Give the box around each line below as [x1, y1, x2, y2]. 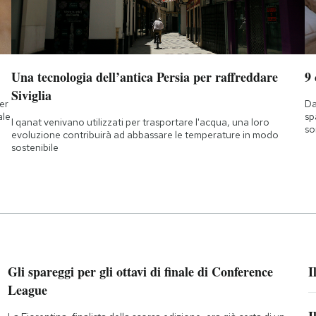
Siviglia [11, 86, 51, 105]
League [7, 281, 47, 300]
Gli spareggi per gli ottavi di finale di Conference [7, 262, 273, 281]
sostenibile [11, 141, 59, 154]
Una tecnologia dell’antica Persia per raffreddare [11, 68, 278, 87]
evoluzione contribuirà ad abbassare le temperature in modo [11, 128, 279, 142]
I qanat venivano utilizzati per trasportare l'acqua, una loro [11, 116, 269, 129]
